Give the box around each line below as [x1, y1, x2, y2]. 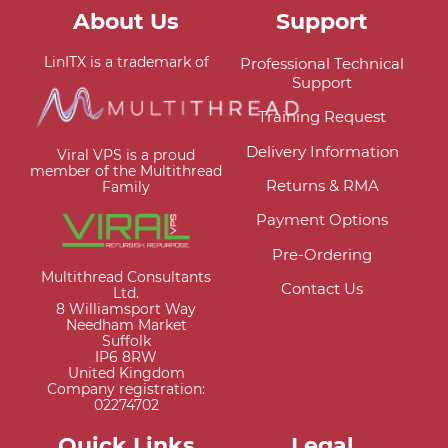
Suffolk [101, 332, 151, 349]
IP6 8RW [95, 348, 157, 365]
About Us [73, 7, 179, 36]
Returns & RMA [265, 176, 379, 196]
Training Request [258, 107, 386, 127]
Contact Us [281, 279, 363, 299]
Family [102, 178, 150, 195]
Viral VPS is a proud [57, 146, 195, 163]
